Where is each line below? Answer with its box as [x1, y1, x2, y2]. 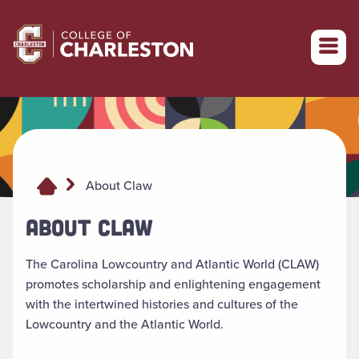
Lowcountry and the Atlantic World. [26, 315, 224, 334]
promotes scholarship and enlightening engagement [26, 275, 321, 294]
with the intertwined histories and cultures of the [26, 295, 298, 314]
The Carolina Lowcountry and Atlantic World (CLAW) [26, 255, 319, 274]
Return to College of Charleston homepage [13, 19, 256, 38]
